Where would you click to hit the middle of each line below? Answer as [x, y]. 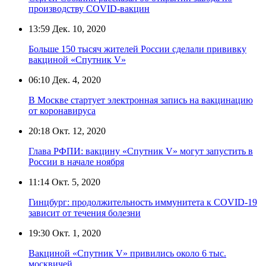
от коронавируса [62, 110]
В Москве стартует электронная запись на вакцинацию [141, 100]
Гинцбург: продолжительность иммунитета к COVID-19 [143, 202]
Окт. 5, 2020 [75, 182]
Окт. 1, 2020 [75, 233]
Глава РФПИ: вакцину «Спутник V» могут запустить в [141, 151]
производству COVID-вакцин [89, 8]
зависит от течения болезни [85, 213]
